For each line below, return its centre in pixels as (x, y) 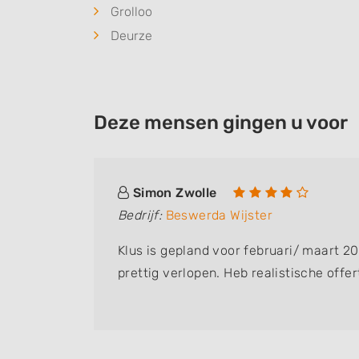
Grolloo (131, 12)
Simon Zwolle (175, 193)
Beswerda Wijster (219, 215)
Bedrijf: (140, 215)
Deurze (131, 36)
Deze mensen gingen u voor (221, 123)
